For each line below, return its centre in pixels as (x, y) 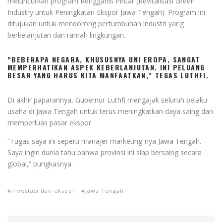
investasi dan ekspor (43, 190)
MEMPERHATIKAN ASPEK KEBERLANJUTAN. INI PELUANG (106, 67)
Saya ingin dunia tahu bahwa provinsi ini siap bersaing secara (105, 152)
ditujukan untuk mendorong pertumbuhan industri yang (96, 23)
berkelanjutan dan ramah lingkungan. (66, 35)
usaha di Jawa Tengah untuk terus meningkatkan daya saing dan (110, 111)
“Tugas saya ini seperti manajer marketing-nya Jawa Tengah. (104, 141)
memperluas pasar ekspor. (50, 122)
